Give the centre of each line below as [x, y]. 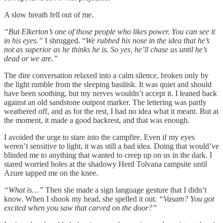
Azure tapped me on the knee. [51, 173]
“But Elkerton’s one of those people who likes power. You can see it [110, 31]
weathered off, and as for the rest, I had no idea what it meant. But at [111, 111]
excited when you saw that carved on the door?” [80, 208]
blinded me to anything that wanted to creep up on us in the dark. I [108, 155]
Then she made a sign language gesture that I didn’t [125, 190]
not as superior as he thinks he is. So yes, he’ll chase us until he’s [106, 49]
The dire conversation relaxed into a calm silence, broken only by [106, 75]
